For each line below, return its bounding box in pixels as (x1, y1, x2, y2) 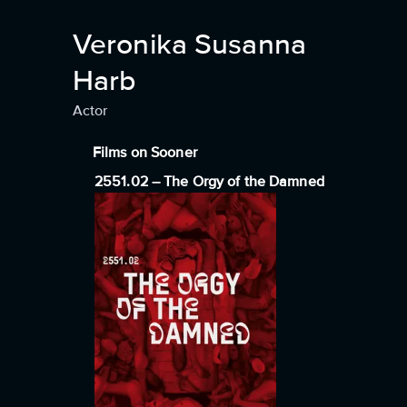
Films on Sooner (93, 144, 197, 162)
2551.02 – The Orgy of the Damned (94, 173, 324, 191)
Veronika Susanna (73, 27, 306, 63)
